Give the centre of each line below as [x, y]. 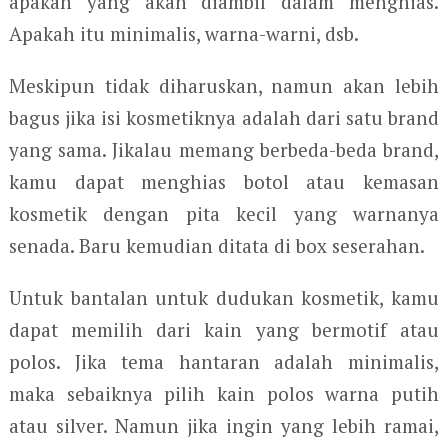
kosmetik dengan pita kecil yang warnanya [224, 214]
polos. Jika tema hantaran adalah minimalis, [224, 362]
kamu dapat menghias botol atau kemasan [224, 182]
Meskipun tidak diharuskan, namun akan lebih [224, 86]
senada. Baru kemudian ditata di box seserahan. [216, 246]
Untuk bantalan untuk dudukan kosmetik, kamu [224, 298]
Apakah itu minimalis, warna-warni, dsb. [183, 34]
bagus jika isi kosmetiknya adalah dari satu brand [224, 118]
